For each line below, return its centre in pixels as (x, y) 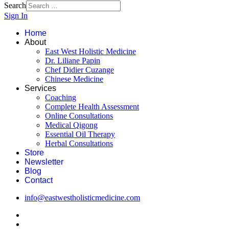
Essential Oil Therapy (80, 134)
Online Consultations (79, 116)
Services (40, 88)
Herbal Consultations (79, 143)
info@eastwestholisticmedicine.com (82, 197)
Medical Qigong (71, 125)
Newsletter (44, 162)
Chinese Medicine (74, 79)
